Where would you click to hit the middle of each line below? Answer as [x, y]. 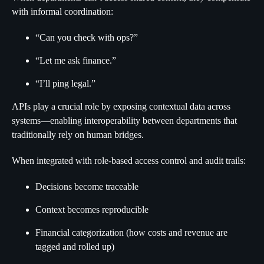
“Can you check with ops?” [87, 37]
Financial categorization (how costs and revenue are [131, 232]
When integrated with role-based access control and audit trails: [129, 161]
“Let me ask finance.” [76, 60]
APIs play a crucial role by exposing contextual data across [121, 106]
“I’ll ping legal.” [65, 83]
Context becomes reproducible [92, 209]
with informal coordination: [62, 11]
